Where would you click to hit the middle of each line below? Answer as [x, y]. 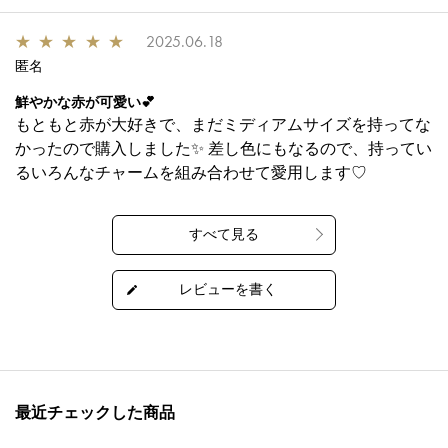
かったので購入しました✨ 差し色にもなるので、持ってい [223, 149]
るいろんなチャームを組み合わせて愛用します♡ [191, 173]
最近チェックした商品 [95, 413]
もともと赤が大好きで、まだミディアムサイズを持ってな [223, 125]
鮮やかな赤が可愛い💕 [85, 102]
